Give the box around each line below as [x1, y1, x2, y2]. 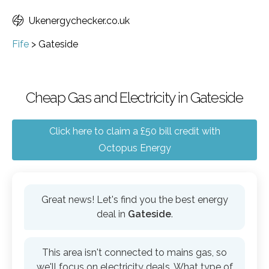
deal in [96, 208, 128, 220]
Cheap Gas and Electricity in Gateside [26, 89, 243, 106]
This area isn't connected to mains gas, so [42, 247, 227, 258]
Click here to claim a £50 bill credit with [49, 125, 220, 137]
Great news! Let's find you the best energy [41, 194, 228, 205]
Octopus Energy [98, 142, 171, 154]
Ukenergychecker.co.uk [29, 15, 130, 26]
